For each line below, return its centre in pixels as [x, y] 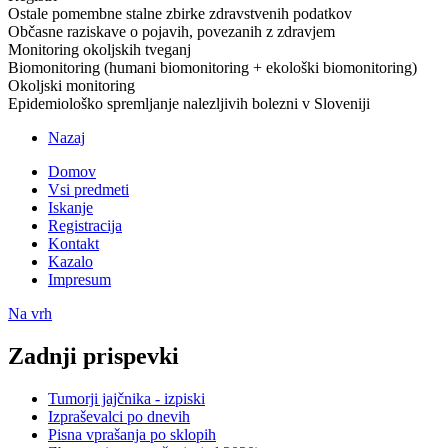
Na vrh [30, 313]
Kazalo [70, 261]
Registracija [85, 225]
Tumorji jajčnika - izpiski [126, 398]
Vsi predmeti [88, 189]
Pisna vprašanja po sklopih [132, 434]
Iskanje [70, 207]
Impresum [79, 279]
